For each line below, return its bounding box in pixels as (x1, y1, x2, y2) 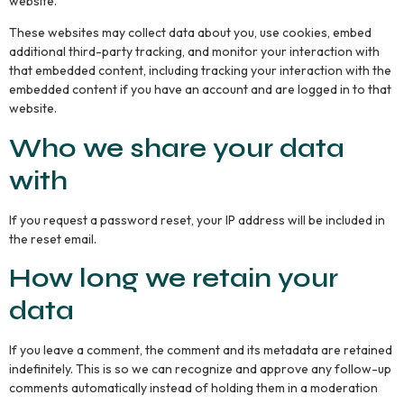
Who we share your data (9, 131, 344, 164)
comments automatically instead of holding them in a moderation (9, 379, 378, 396)
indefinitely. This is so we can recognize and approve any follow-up (9, 360, 391, 377)
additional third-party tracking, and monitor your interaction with (9, 43, 380, 60)
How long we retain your (9, 261, 338, 294)
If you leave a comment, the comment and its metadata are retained (9, 341, 392, 358)
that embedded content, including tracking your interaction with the (9, 62, 391, 79)
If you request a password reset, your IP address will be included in (9, 211, 385, 228)
